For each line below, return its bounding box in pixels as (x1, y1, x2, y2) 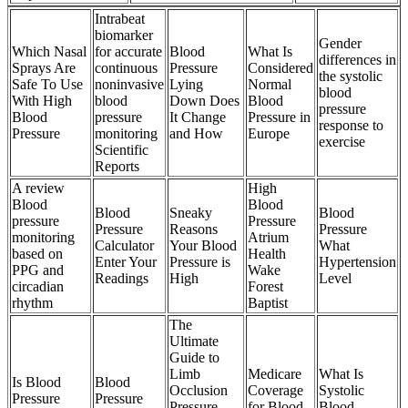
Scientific (95, 141, 148, 158)
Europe (248, 125, 290, 141)
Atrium (248, 229, 289, 245)
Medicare (248, 365, 301, 382)
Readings (95, 270, 148, 286)
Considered (248, 59, 313, 76)
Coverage (248, 382, 303, 398)
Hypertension (319, 253, 396, 270)
